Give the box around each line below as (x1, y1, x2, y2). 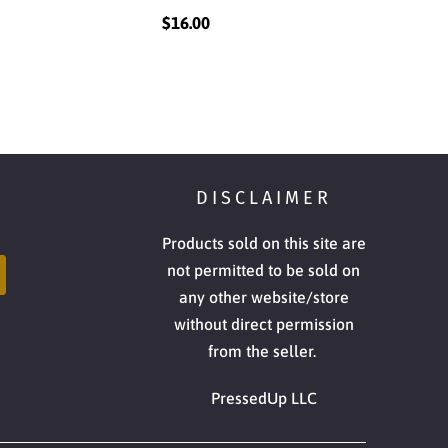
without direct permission (173, 314, 354, 333)
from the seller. (207, 341, 320, 360)
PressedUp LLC (210, 388, 317, 407)
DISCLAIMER (195, 186, 332, 209)
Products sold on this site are (161, 233, 366, 252)
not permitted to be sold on (167, 260, 360, 279)
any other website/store (178, 287, 349, 306)
